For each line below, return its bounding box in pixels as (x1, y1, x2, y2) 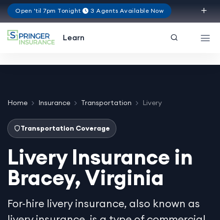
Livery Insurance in (7, 143, 193, 170)
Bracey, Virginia (7, 164, 164, 191)
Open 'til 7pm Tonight (15, 7, 82, 14)
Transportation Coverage (21, 123, 110, 133)
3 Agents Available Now (88, 7, 164, 14)
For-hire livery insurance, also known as (7, 196, 200, 210)
